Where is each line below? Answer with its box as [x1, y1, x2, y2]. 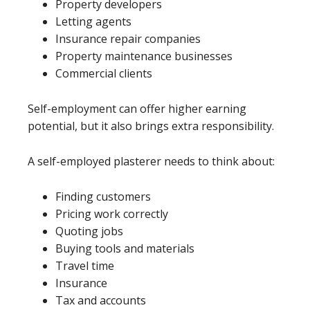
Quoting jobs [55, 224, 123, 239]
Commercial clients [55, 66, 152, 81]
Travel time [55, 258, 114, 273]
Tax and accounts [55, 293, 146, 308]
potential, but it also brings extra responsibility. [28, 118, 274, 134]
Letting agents [55, 14, 131, 29]
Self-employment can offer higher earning [28, 101, 246, 116]
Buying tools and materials [55, 241, 194, 256]
